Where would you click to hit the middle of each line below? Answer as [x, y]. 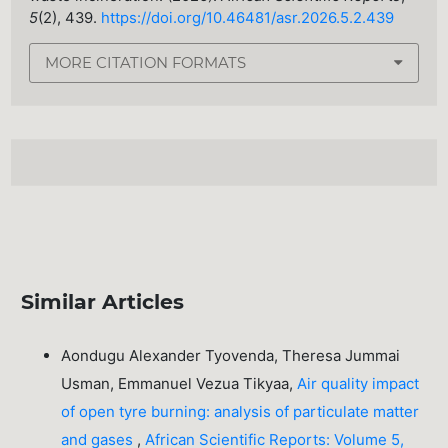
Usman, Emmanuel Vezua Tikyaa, [179, 384]
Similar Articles [103, 302]
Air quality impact [358, 384]
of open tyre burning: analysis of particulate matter [240, 412]
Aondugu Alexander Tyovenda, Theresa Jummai [231, 356]
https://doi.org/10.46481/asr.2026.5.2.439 [248, 17]
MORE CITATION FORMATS [146, 62]
